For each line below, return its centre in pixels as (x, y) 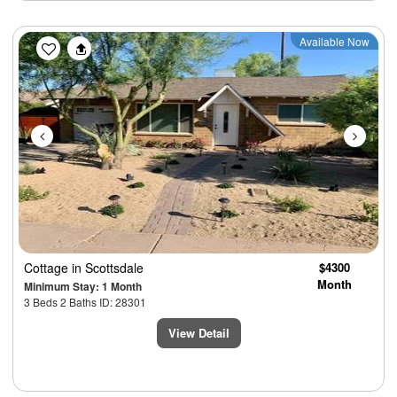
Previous (79, 43)
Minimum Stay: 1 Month (83, 286)
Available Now (335, 41)
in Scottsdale (108, 267)
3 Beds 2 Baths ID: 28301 (85, 301)
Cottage (48, 267)
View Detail (198, 332)
